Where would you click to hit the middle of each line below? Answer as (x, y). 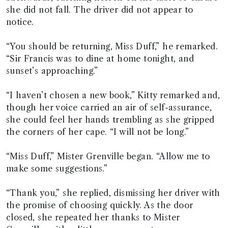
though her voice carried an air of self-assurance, (109, 107)
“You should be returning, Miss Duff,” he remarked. (112, 46)
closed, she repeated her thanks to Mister (93, 217)
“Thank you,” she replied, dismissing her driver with (113, 193)
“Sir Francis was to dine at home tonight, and (100, 59)
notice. (20, 22)
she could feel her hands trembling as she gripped (110, 120)
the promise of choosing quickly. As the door (100, 205)
